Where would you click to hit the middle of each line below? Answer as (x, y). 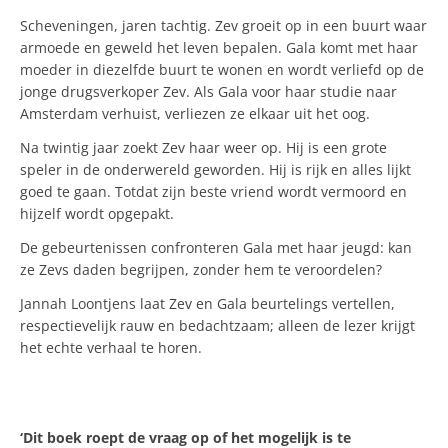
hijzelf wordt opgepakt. (97, 213)
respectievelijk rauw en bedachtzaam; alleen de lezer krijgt (217, 325)
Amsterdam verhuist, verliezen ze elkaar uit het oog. (195, 113)
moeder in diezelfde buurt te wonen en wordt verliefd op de (222, 69)
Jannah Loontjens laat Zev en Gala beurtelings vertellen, (207, 303)
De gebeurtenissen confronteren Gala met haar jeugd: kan (216, 247)
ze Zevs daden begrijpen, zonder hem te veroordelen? (201, 269)
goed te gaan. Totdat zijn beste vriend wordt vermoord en (213, 191)
